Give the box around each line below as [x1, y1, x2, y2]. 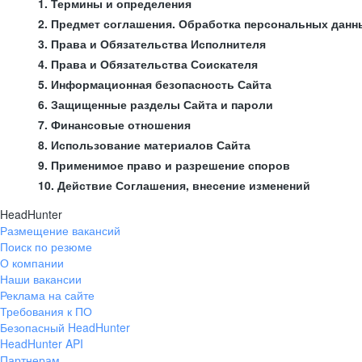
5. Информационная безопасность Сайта [38, 76, 271, 92]
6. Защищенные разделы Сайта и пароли [38, 96, 273, 112]
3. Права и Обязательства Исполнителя [38, 36, 266, 52]
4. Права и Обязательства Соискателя [38, 56, 258, 72]
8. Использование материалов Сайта [38, 137, 250, 153]
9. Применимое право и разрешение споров [38, 157, 290, 173]
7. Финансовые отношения [38, 116, 191, 133]
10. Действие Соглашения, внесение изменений [38, 177, 310, 193]
